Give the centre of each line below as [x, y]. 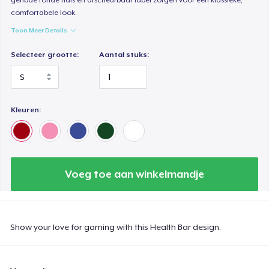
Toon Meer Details [39, 30]
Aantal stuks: [124, 54]
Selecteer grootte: [45, 54]
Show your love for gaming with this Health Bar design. [116, 227]
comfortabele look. [44, 12]
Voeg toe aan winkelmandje [134, 174]
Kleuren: [26, 110]
